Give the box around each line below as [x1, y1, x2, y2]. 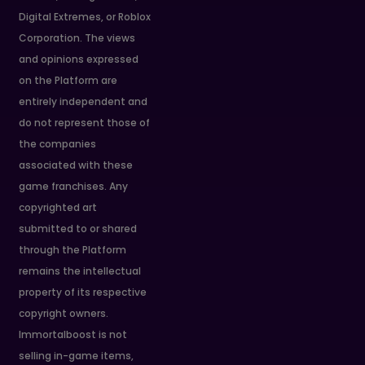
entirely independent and [19, 95, 148, 109]
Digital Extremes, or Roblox [19, 10, 152, 24]
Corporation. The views [19, 31, 136, 46]
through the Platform [19, 243, 127, 257]
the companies [19, 137, 97, 152]
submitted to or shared [19, 222, 138, 236]
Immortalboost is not [19, 328, 128, 342]
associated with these [19, 158, 134, 173]
